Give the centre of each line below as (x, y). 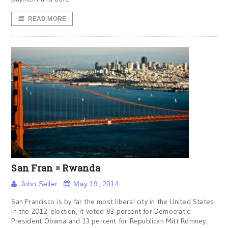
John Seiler (39, 184)
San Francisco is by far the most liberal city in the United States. (113, 202)
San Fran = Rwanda (56, 168)
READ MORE (47, 19)
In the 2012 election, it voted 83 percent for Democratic (101, 211)
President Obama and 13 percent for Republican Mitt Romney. (109, 221)
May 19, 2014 (96, 184)
